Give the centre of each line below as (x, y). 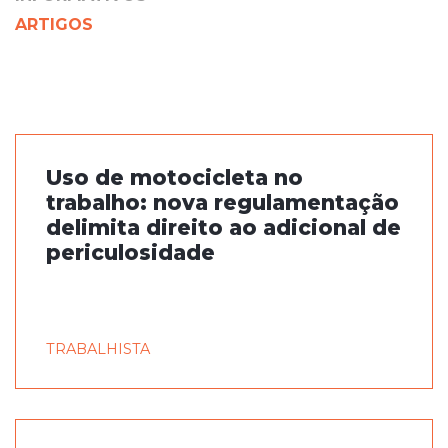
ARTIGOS (54, 24)
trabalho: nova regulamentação (222, 202)
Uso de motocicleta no (174, 177)
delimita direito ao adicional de (223, 227)
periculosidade (130, 252)
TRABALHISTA (98, 349)
